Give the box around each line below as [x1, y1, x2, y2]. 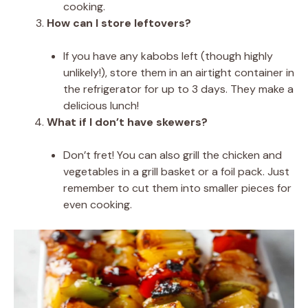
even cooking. [63, 197, 132, 212]
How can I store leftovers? [47, 15, 191, 30]
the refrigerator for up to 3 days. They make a [63, 81, 294, 96]
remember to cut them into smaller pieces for [63, 180, 291, 195]
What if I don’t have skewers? [47, 114, 208, 129]
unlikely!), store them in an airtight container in [63, 65, 294, 80]
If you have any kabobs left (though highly [63, 48, 273, 63]
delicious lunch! [63, 98, 139, 113]
